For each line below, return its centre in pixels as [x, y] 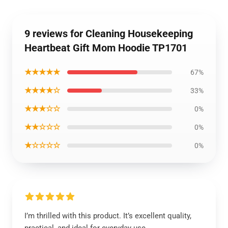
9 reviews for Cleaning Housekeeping [109, 34]
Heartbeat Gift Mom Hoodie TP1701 [106, 48]
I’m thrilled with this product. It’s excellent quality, [108, 216]
